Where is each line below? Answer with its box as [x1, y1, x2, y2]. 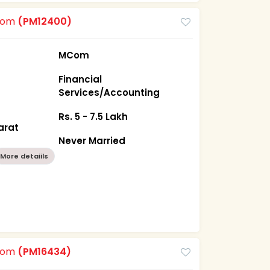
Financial [58, 72, 102, 86]
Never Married [58, 134, 126, 147]
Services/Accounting [58, 86, 160, 99]
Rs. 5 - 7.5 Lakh [58, 110, 128, 123]
